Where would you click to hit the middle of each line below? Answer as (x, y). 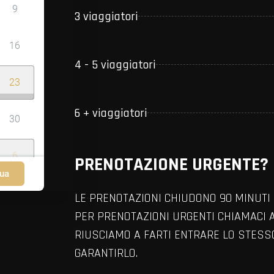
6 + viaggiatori (111, 113)
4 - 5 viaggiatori (115, 65)
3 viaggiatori (106, 16)
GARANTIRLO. (106, 253)
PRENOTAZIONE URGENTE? (172, 164)
